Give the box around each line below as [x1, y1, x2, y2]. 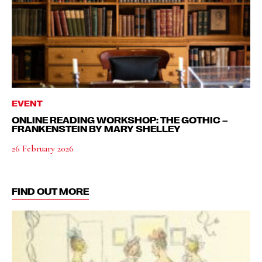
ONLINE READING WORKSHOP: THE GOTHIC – [12, 115, 228, 125]
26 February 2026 [12, 143, 74, 154]
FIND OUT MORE [12, 186, 89, 196]
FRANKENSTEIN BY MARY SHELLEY [12, 123, 181, 134]
